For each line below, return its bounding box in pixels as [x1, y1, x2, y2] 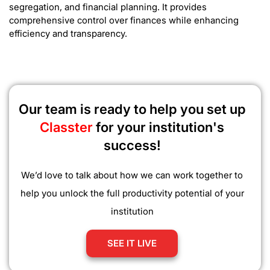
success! [103, 137, 161, 153]
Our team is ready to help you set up [18, 101, 246, 117]
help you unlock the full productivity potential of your [20, 187, 244, 199]
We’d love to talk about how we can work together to [21, 169, 243, 181]
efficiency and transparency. [9, 27, 127, 39]
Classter [40, 119, 96, 135]
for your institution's [96, 119, 224, 135]
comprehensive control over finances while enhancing [9, 14, 239, 26]
